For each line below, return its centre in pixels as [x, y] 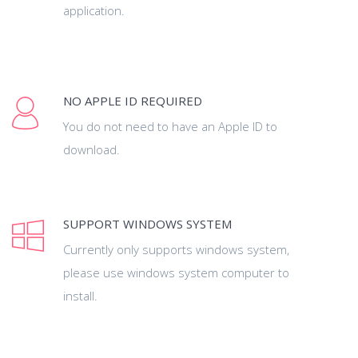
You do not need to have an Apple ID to [170, 126]
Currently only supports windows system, [176, 249]
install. [80, 296]
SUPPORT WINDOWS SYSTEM [147, 224]
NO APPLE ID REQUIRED [133, 101]
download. [91, 149]
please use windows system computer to [176, 272]
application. [94, 10]
